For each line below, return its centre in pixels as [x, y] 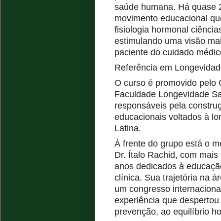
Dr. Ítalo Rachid [145, 155]
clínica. [128, 177]
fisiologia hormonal [153, 29]
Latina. [128, 128]
